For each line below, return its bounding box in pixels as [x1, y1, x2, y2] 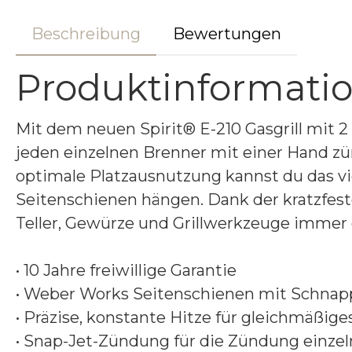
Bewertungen [173, 24, 281, 44]
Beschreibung [31, 24, 141, 44]
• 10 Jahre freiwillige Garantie [16, 261, 236, 280]
